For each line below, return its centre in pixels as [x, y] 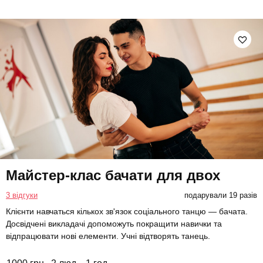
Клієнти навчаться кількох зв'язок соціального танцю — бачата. [127, 211]
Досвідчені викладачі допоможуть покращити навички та [114, 223]
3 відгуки [22, 195]
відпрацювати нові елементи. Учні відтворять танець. [108, 236]
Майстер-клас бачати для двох [113, 175]
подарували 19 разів [220, 195]
